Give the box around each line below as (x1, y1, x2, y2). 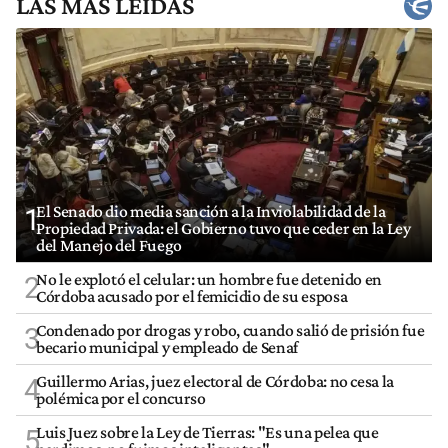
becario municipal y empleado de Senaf (36, 336, 298, 357)
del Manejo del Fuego (36, 234, 182, 255)
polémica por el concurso (36, 387, 206, 408)
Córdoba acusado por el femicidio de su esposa (36, 285, 348, 306)
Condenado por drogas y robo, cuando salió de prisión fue (36, 319, 425, 340)
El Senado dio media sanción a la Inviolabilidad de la (36, 200, 386, 221)
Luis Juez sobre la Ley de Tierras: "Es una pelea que (36, 421, 379, 442)
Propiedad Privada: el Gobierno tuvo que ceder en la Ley (36, 217, 411, 238)
